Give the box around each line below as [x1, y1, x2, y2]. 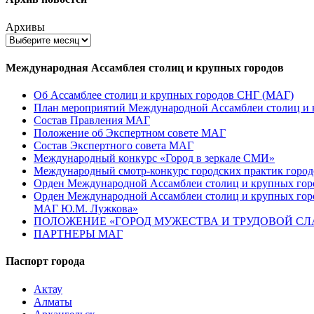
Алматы [34, 295, 72, 308]
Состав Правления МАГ [34, 114, 150, 127]
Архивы [6, 20, 45, 33]
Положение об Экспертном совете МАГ [34, 127, 226, 139]
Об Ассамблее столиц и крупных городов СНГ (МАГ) [34, 89, 294, 102]
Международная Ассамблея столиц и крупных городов [6, 61, 284, 74]
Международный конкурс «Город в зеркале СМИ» [34, 152, 275, 165]
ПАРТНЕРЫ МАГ [34, 228, 123, 240]
